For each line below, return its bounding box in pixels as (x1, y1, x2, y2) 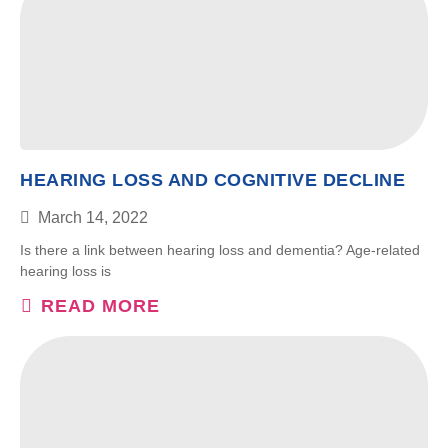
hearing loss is (20, 262, 111, 279)
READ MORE (41, 295, 160, 316)
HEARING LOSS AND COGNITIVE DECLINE (20, 169, 405, 190)
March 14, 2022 (38, 208, 148, 226)
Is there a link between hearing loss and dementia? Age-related (20, 241, 420, 258)
